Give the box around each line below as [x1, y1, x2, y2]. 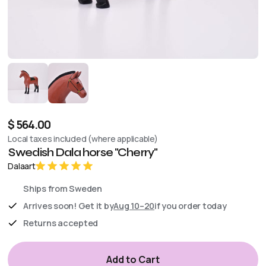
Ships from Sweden [23, 182, 102, 194]
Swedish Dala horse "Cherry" [8, 145, 158, 159]
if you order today [154, 199, 227, 211]
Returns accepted [23, 217, 99, 229]
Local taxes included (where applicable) [8, 132, 158, 144]
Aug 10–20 [113, 199, 155, 211]
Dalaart [8, 160, 36, 172]
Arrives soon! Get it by [23, 199, 114, 211]
